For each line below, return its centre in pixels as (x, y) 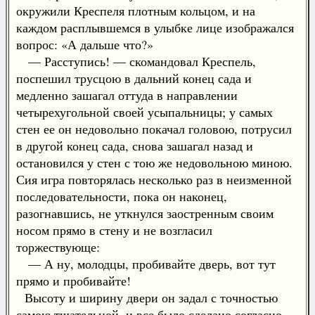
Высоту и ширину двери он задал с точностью (147, 297)
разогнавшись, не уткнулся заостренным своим (145, 213)
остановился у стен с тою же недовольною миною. (154, 162)
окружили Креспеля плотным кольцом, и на (136, 11)
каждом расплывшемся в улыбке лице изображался (155, 27)
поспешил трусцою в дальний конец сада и (134, 78)
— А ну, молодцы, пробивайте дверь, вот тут (146, 264)
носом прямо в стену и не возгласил (114, 230)
